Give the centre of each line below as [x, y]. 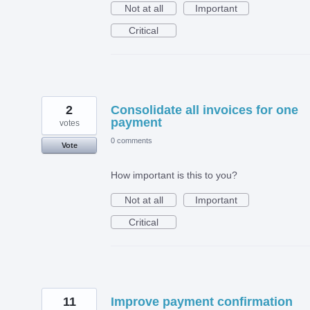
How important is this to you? [174, 175]
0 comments [131, 140]
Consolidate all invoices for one [204, 110]
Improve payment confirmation [202, 301]
